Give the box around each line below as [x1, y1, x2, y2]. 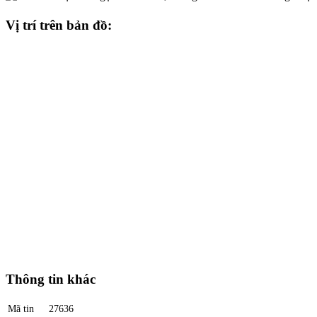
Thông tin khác [6, 272, 96, 287]
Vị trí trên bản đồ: [6, 18, 112, 33]
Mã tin [8, 303, 34, 315]
